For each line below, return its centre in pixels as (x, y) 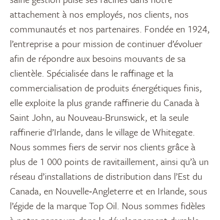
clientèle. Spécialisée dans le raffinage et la (92, 73)
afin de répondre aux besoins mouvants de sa (98, 58)
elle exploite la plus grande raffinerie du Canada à (105, 103)
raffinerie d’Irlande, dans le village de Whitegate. (102, 132)
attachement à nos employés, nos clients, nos (99, 14)
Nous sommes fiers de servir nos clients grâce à (103, 147)
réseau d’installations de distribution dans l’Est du (106, 176)
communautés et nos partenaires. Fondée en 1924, (110, 29)
